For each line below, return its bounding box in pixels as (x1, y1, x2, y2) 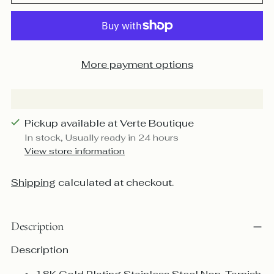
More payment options (81, 58, 193, 72)
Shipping (11, 176, 56, 190)
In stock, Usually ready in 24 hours (24, 131, 179, 144)
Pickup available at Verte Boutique (24, 117, 194, 130)
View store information (24, 145, 125, 157)
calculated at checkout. (56, 176, 174, 190)
